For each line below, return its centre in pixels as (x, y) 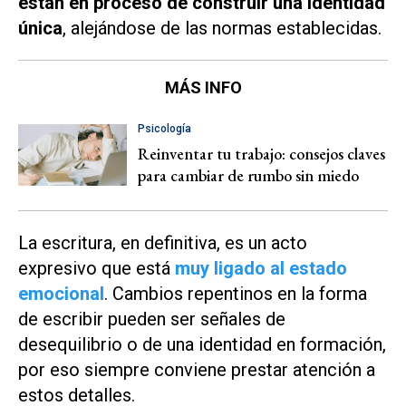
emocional (61, 293)
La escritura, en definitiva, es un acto (163, 242)
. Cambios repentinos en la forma (236, 293)
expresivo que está (94, 268)
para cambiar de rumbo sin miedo (248, 175)
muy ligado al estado (261, 268)
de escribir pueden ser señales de (152, 319)
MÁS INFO (203, 87)
